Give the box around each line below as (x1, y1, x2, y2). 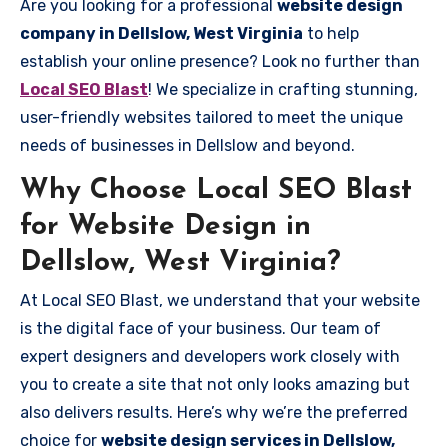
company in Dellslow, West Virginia (20, 23, 303, 43)
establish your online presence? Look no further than (20, 51, 420, 71)
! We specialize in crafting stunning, (148, 79, 418, 99)
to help (303, 23, 359, 43)
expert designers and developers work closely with (20, 347, 400, 366)
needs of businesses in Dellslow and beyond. (20, 135, 355, 155)
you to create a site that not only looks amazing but (20, 375, 410, 394)
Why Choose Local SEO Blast (20, 176, 412, 205)
